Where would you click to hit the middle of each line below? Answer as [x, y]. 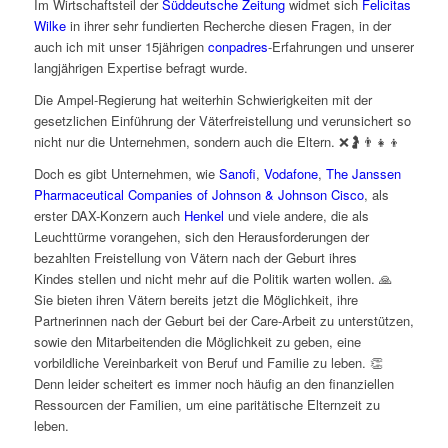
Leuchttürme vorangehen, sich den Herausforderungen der [201, 237]
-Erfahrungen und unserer [340, 47]
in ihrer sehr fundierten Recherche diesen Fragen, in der [228, 26]
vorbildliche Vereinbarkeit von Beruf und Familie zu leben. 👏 [208, 363]
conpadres [237, 47]
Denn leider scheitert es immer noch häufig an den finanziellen [213, 384]
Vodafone [290, 174]
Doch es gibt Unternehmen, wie [126, 174]
